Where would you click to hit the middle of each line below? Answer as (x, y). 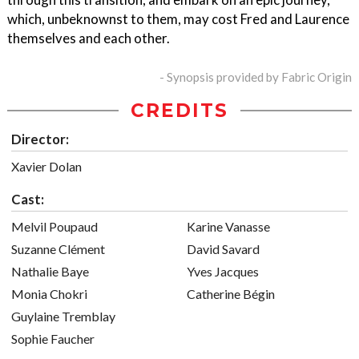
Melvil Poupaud (54, 227)
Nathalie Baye (50, 272)
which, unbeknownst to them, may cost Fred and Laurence (178, 19)
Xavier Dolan (46, 167)
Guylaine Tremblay (63, 317)
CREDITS (179, 111)
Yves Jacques (223, 272)
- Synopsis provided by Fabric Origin (256, 77)
